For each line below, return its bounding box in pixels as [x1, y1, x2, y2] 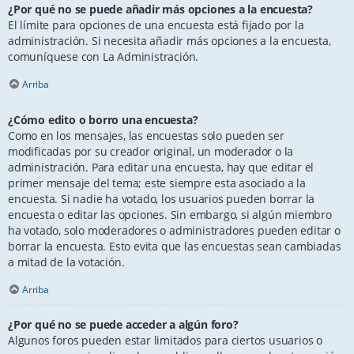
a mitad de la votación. [8, 254, 125, 269]
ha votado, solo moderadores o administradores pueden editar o [8, 222, 341, 238]
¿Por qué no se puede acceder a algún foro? [8, 317, 239, 333]
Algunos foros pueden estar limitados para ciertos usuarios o [8, 333, 322, 348]
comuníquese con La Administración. [8, 49, 199, 65]
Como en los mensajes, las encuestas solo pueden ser [8, 127, 284, 143]
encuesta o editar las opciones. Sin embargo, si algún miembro [8, 206, 332, 222]
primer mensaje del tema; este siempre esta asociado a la [8, 175, 306, 190]
